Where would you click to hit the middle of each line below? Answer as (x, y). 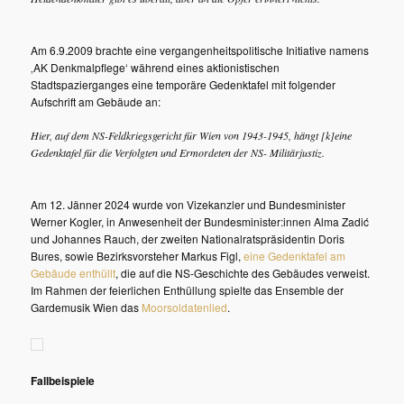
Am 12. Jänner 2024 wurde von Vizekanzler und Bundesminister (188, 205)
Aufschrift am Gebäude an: (96, 101)
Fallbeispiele (63, 381)
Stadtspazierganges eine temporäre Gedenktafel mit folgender (184, 84)
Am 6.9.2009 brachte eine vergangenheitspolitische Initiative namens (200, 50)
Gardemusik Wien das (87, 308)
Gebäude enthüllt (73, 273)
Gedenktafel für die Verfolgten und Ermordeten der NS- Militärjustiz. (178, 153)
